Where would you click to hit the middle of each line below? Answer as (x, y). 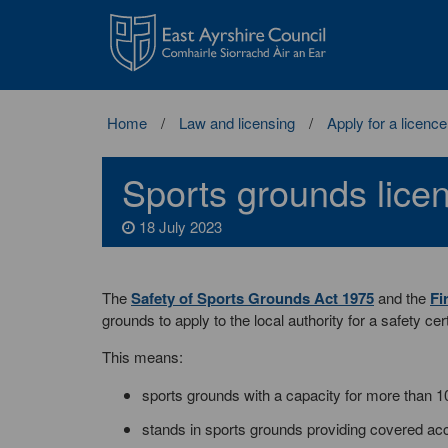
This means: (142, 356)
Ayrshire (123, 30)
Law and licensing (237, 122)
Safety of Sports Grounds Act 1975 (252, 298)
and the (402, 297)
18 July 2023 (178, 226)
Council (120, 51)
